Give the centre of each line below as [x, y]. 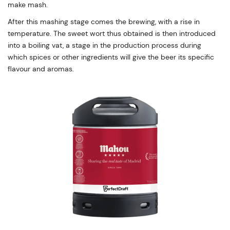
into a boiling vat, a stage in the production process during [104, 45]
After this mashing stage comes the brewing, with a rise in [104, 21]
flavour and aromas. [41, 69]
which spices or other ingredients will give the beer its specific [111, 57]
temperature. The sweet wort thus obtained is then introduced [112, 33]
